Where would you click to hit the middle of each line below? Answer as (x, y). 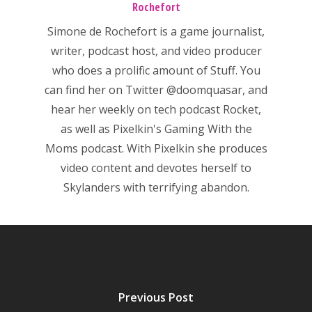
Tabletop (208, 34)
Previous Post (156, 297)
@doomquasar (204, 90)
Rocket (241, 110)
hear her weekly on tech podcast (137, 110)
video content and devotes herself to (156, 168)
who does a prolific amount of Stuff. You (156, 71)
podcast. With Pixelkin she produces (172, 149)
